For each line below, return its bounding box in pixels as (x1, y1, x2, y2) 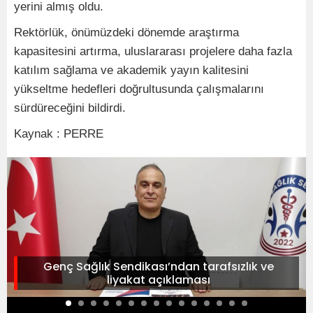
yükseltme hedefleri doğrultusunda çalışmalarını (14, 82, 264, 96)
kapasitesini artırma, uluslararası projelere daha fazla (14, 44, 292, 58)
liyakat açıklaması (106, 271, 210, 288)
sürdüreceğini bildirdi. (14, 101, 126, 115)
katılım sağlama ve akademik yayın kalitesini (14, 63, 249, 77)
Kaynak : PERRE (14, 126, 103, 140)
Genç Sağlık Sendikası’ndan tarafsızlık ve (43, 258, 274, 275)
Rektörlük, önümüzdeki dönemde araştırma (14, 25, 239, 39)
